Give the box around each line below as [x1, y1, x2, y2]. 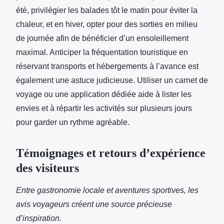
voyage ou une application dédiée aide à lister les [16, 89, 191, 98]
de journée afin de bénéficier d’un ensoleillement [16, 33, 188, 42]
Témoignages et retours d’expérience [16, 146, 205, 159]
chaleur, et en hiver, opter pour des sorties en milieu [16, 19, 197, 28]
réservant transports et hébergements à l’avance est [16, 61, 198, 70]
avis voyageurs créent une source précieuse [16, 199, 172, 208]
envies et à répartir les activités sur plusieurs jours [16, 103, 192, 112]
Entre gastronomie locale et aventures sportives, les [16, 185, 198, 194]
